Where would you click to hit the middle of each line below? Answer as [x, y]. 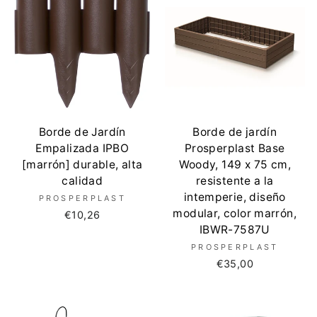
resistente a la [235, 180]
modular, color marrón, [235, 213]
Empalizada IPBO [82, 148]
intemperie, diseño [235, 197]
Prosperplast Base [235, 148]
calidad [82, 180]
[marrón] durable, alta [82, 164]
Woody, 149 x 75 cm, [235, 164]
